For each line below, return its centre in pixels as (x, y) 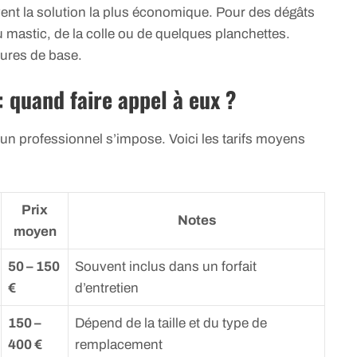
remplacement (119, 344)
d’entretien (107, 288)
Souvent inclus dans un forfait (166, 266)
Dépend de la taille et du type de (171, 323)
